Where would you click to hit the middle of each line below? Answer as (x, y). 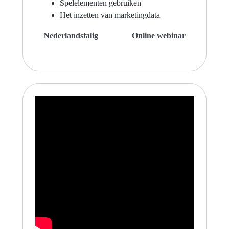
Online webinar (159, 35)
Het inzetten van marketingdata (110, 15)
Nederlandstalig (71, 35)
